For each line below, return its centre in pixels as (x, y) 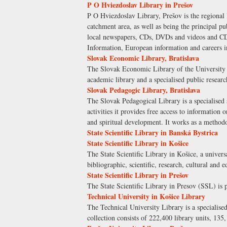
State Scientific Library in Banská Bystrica (153, 133)
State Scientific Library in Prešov (138, 175)
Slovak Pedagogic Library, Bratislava (144, 90)
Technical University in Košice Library (146, 197)
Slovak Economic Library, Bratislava (143, 58)
